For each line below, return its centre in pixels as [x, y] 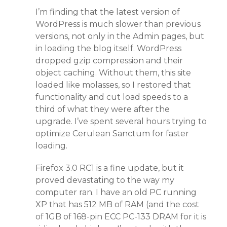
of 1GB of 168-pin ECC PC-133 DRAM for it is [121, 217]
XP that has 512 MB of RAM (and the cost [117, 204]
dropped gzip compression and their [109, 61]
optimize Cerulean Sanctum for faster [112, 134]
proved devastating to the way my [105, 180]
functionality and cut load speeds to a [112, 97]
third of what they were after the [103, 109]
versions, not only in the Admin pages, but [120, 36]
